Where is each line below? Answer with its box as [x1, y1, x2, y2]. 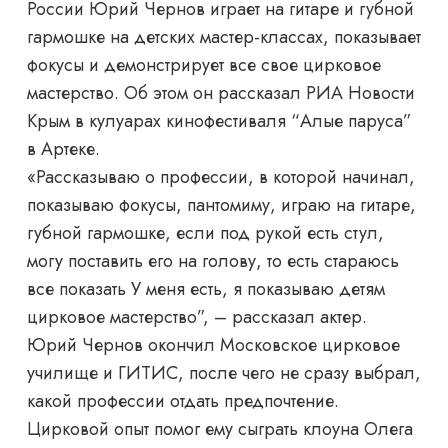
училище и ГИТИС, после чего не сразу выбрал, [27, 360, 421, 387]
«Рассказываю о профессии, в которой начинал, [27, 164, 415, 191]
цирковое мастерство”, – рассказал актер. [27, 304, 367, 331]
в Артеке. [27, 136, 100, 163]
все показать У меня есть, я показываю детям [27, 276, 385, 303]
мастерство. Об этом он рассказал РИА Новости [27, 80, 415, 107]
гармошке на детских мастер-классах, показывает [27, 24, 421, 51]
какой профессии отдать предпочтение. [27, 388, 339, 415]
